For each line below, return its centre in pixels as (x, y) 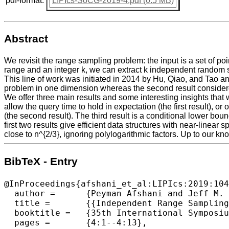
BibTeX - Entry (41, 161)
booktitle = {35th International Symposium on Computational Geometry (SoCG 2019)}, (37, 213)
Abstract (26, 39)
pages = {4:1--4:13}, (27, 222)
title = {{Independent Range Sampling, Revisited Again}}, (27, 203)
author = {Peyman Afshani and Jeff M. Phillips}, (30, 193)
